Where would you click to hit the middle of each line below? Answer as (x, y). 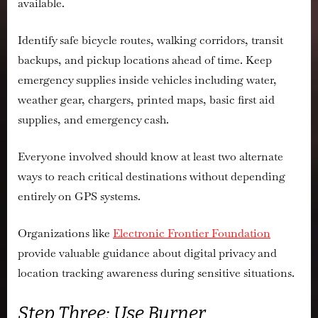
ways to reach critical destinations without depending (152, 177)
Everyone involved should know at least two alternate (150, 157)
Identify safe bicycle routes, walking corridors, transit (150, 40)
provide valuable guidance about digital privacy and (147, 253)
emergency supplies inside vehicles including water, (147, 80)
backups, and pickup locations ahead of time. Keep (145, 60)
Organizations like (65, 234)
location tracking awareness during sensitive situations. (156, 273)
